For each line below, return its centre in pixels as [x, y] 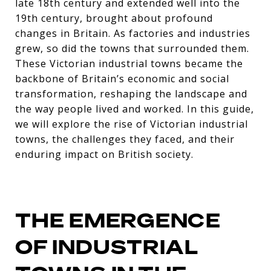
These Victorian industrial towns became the [129, 64]
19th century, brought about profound [114, 18]
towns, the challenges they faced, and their [125, 139]
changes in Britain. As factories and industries [133, 33]
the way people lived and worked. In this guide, [135, 109]
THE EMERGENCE [118, 220]
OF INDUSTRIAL [107, 247]
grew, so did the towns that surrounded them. [132, 48]
